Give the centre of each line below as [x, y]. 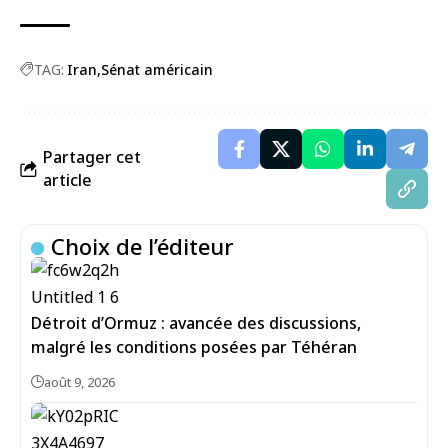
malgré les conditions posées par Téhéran [194, 347]
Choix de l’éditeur [143, 246]
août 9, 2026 [79, 382]
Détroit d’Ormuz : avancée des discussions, [196, 323]
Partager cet [92, 157]
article [67, 180]
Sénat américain [157, 69]
